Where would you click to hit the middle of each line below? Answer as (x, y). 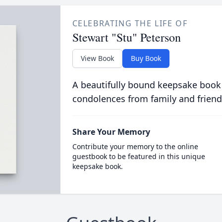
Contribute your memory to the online (135, 146)
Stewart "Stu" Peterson (126, 37)
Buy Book (146, 58)
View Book (97, 58)
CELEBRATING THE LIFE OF (130, 23)
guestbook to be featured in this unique (139, 156)
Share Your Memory (111, 132)
